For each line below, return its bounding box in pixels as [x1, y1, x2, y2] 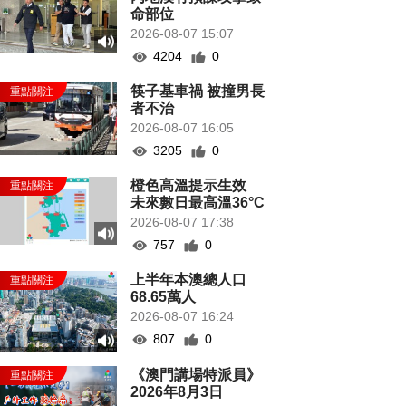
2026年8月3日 [130, 384, 224, 401]
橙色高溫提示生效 [130, 178, 262, 193]
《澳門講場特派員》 [130, 367, 262, 383]
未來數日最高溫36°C [130, 195, 266, 210]
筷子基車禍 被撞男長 [130, 83, 266, 99]
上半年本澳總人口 [130, 272, 247, 287]
